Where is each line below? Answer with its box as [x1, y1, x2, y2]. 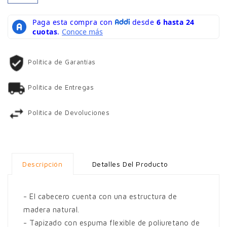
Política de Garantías [28, 57, 96, 66]
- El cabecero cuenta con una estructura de [23, 192, 177, 201]
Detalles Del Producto [92, 159, 168, 168]
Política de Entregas [28, 83, 94, 91]
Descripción [22, 159, 63, 168]
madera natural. [23, 205, 80, 214]
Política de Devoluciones [28, 108, 109, 117]
